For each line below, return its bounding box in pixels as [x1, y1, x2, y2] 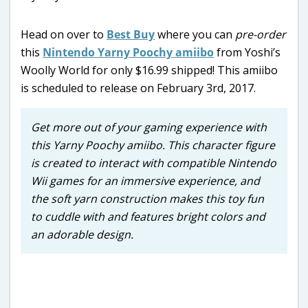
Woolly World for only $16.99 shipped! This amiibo [21, 62, 278, 78]
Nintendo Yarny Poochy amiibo [43, 44, 214, 60]
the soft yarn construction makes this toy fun [31, 190, 264, 206]
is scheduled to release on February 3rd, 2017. [21, 80, 256, 96]
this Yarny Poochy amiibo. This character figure [31, 137, 275, 153]
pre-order [232, 26, 286, 42]
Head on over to [21, 26, 107, 42]
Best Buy [107, 26, 155, 42]
